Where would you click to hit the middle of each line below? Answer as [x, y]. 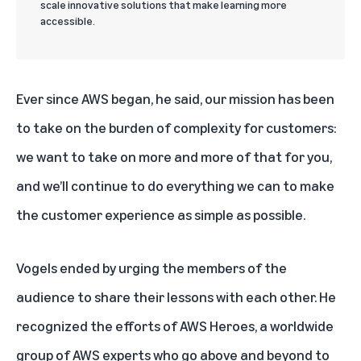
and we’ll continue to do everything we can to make [175, 185]
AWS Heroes [217, 325]
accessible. [68, 20]
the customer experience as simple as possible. [161, 214]
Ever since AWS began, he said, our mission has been [175, 98]
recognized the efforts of [98, 325]
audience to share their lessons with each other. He [176, 296]
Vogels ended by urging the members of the [151, 267]
